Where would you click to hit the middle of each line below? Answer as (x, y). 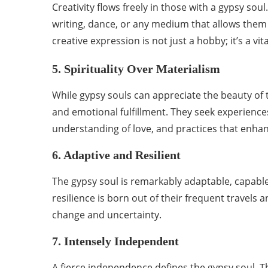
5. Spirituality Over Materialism (136, 69)
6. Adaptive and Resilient (116, 155)
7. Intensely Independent (115, 241)
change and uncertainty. (107, 215)
